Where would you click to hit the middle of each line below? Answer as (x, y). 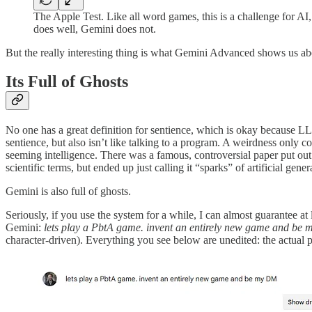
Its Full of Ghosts (67, 82)
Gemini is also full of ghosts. (68, 192)
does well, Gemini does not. (95, 29)
